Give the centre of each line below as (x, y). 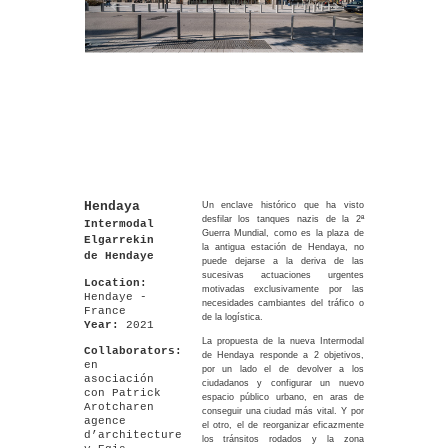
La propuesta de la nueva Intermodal (282, 341)
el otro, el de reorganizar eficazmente (282, 425)
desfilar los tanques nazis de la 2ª (282, 219)
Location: (115, 283)
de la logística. (232, 317)
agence (105, 421)
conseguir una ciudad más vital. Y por (282, 411)
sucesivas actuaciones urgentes (282, 275)
